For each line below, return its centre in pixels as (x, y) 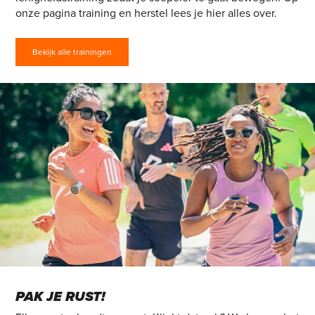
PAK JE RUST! (60, 296)
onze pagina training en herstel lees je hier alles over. (146, 14)
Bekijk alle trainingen (72, 52)
